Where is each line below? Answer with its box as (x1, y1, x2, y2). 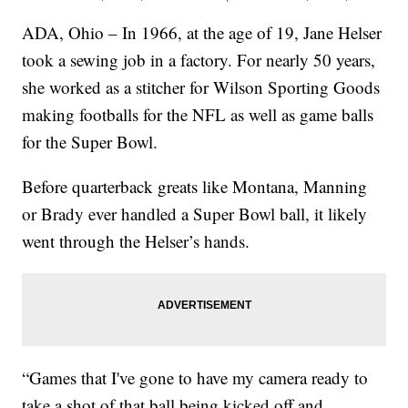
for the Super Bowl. (22, 130, 158, 154)
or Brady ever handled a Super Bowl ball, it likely (22, 202, 368, 226)
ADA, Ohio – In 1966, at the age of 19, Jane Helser (22, 21, 382, 45)
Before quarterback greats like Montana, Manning (22, 175, 368, 199)
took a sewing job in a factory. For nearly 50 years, (22, 48, 376, 72)
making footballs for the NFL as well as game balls (22, 103, 374, 127)
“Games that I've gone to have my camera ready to (22, 366, 369, 390)
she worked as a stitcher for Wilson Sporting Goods (22, 76, 381, 99)
